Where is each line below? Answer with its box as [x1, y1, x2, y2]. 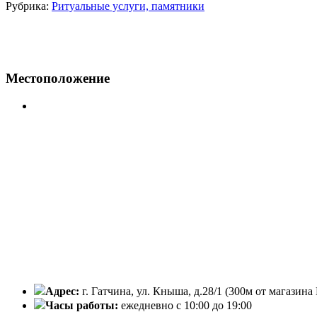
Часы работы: [45, 299, 121, 312]
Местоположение [6, 71, 110, 86]
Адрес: [45, 285, 82, 298]
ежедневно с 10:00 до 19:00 [121, 299, 252, 312]
